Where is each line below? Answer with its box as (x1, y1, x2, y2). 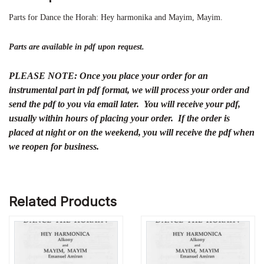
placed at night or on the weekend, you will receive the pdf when (9, 127, 255, 137)
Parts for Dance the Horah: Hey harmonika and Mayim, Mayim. (9, 12, 223, 22)
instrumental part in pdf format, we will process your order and (9, 84, 249, 95)
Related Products (9, 194, 117, 210)
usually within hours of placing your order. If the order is (9, 113, 230, 123)
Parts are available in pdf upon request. (9, 42, 144, 51)
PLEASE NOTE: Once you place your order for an (9, 70, 208, 81)
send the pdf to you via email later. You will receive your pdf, (9, 98, 240, 109)
